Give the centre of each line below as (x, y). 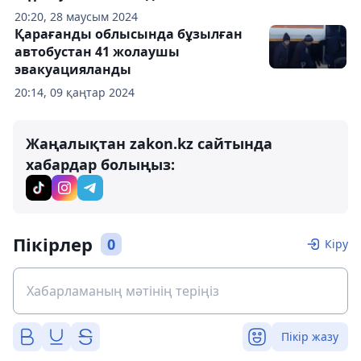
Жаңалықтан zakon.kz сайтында (149, 143)
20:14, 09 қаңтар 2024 (75, 92)
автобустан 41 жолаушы (97, 52)
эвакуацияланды (73, 69)
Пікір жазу (310, 336)
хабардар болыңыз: (100, 164)
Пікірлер (53, 244)
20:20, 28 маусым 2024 (76, 17)
